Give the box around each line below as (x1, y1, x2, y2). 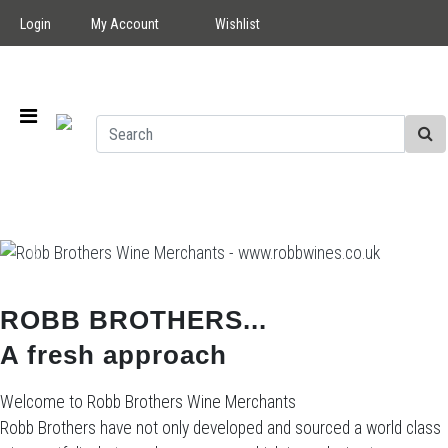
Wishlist (215, 16, 260, 32)
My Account (91, 16, 159, 32)
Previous (32, 254, 91, 275)
